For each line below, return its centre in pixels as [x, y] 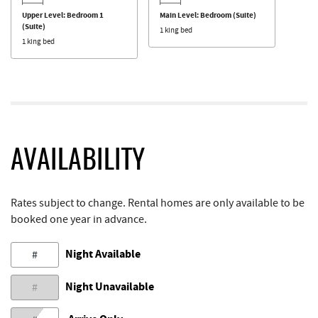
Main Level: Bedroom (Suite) [208, 15]
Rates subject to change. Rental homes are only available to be [158, 203]
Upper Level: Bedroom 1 [63, 15]
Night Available [103, 254]
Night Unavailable [110, 286]
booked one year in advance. [79, 219]
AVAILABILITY [78, 162]
